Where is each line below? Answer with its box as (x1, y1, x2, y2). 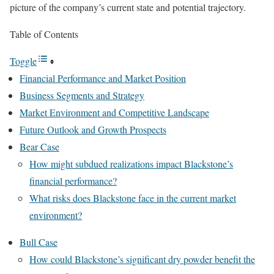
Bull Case (20, 235, 57, 248)
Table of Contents (10, 28, 78, 40)
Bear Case (20, 140, 59, 153)
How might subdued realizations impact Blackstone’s (29, 157, 233, 170)
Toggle (10, 54, 37, 67)
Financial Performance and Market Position (20, 72, 186, 84)
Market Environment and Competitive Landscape (20, 106, 209, 119)
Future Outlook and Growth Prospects (20, 123, 166, 136)
